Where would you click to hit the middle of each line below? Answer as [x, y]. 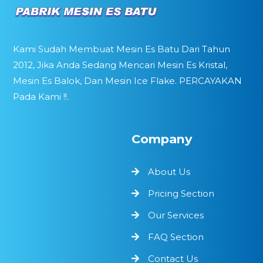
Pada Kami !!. [41, 96]
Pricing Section [181, 193]
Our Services [176, 215]
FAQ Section [176, 237]
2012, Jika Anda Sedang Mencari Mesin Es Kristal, [120, 65]
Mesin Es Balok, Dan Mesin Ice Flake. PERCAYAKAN [128, 80]
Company [162, 139]
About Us [169, 171]
